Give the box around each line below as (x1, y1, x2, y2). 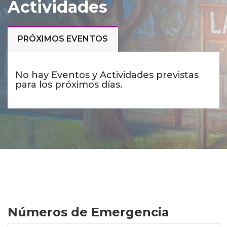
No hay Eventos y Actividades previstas (15, 69, 199, 81)
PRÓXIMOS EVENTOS (18, 34, 108, 44)
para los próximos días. (15, 79, 122, 90)
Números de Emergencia (8, 205, 169, 219)
